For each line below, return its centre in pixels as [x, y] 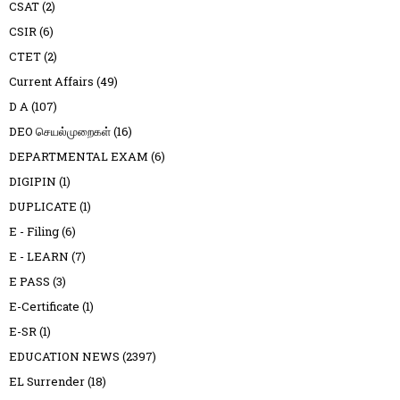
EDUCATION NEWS [64, 356]
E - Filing [34, 231]
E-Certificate [44, 306]
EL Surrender [47, 381]
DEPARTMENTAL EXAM [79, 156]
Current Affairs [51, 81]
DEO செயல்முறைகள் [60, 131]
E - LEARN [39, 256]
